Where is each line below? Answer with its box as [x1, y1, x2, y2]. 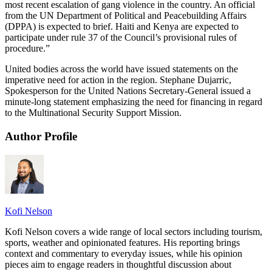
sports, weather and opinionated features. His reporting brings [5, 237, 240, 248]
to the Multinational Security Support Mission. [5, 107, 182, 118]
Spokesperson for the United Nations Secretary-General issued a [5, 86, 251, 97]
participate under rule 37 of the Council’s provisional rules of [5, 32, 237, 43]
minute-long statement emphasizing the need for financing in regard [5, 97, 262, 107]
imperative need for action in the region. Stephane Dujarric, [5, 75, 231, 86]
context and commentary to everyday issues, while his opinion [5, 248, 242, 259]
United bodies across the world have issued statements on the [5, 64, 238, 75]
